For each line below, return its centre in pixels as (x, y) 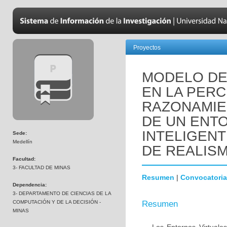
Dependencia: (30, 185)
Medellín (23, 142)
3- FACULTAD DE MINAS (42, 167)
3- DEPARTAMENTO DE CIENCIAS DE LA (62, 193)
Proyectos (147, 48)
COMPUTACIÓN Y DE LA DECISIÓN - (57, 202)
